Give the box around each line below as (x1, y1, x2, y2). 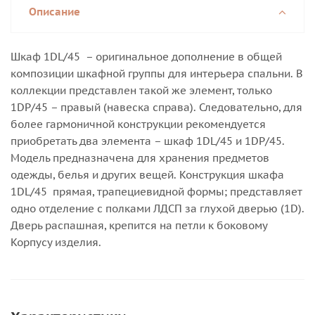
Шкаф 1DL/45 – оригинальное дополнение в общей (11, 50, 282, 63)
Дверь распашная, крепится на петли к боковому (11, 219, 267, 232)
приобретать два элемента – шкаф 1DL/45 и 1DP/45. (11, 134, 285, 148)
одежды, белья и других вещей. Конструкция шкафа (11, 168, 284, 181)
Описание (29, 5, 80, 18)
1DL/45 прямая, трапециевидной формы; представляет (11, 185, 302, 198)
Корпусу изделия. (11, 236, 101, 249)
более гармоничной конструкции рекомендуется (11, 117, 266, 131)
